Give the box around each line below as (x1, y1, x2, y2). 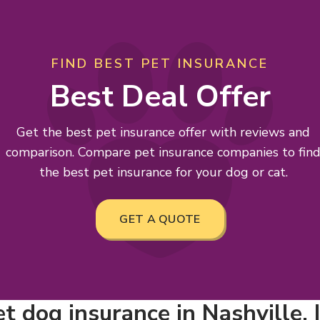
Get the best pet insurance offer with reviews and (16, 124, 310, 141)
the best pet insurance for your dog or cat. (39, 164, 288, 181)
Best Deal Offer (49, 76, 271, 117)
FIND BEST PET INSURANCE (51, 55, 269, 72)
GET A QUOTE (119, 211, 201, 227)
